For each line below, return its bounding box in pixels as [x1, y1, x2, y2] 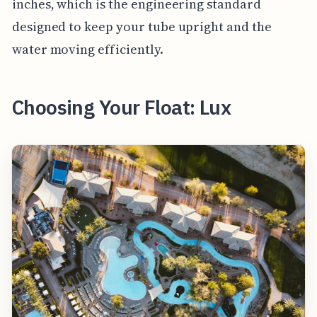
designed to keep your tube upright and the [11, 17, 272, 35]
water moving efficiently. [11, 40, 163, 58]
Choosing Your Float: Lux [11, 93, 231, 120]
